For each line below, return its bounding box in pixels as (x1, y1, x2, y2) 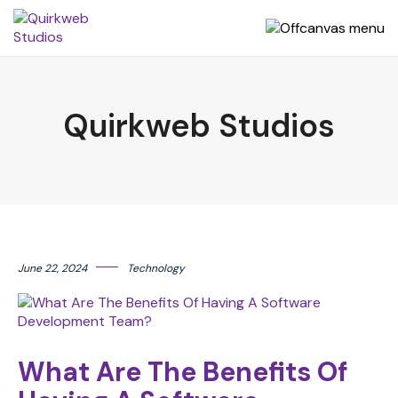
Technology (127, 261, 185, 275)
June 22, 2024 (18, 261, 87, 275)
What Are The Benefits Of (18, 354, 348, 389)
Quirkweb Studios (63, 105, 335, 147)
